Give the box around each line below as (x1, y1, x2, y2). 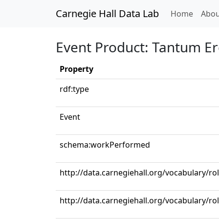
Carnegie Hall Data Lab (56, 7, 159, 20)
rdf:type (60, 84, 89, 94)
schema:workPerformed (60, 139, 150, 150)
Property (60, 64, 93, 74)
